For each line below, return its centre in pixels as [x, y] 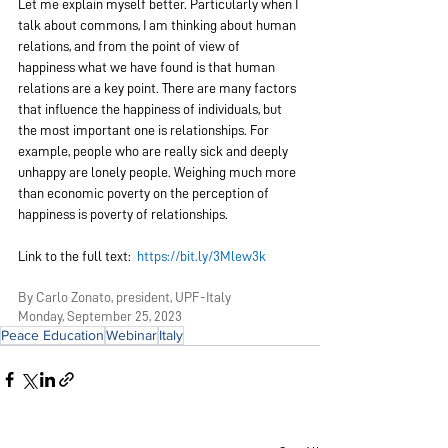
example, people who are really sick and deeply [154, 151]
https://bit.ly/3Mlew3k [201, 256]
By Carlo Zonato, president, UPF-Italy [124, 297]
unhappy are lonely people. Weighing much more [158, 172]
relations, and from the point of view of [130, 46]
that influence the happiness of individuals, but [151, 109]
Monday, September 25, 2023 [100, 316]
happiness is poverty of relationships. [123, 214]
